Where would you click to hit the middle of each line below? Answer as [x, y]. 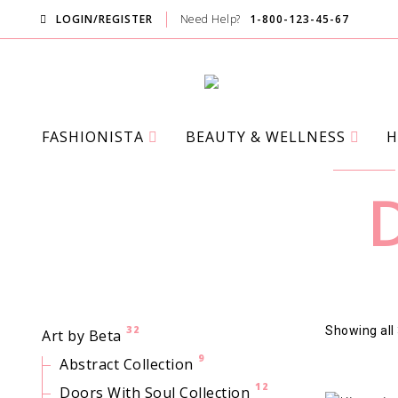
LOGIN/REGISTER [104, 19]
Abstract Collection [127, 364]
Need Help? [210, 19]
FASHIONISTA [93, 137]
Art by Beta [82, 336]
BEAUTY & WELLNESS [265, 137]
